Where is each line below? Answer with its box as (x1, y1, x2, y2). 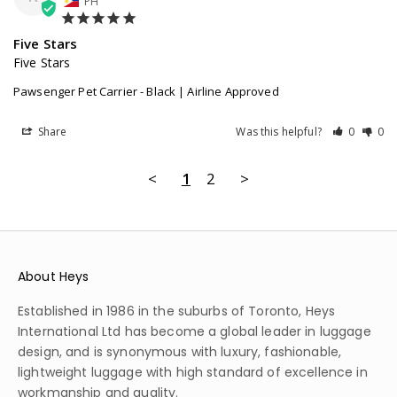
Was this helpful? (236, 123, 324, 139)
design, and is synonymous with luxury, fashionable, (18, 342, 342, 361)
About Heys (18, 267, 90, 285)
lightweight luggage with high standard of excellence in (18, 362, 368, 381)
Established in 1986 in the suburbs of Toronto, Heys (18, 301, 336, 320)
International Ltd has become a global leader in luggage (18, 322, 371, 340)
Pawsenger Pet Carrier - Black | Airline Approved (13, 82, 279, 99)
